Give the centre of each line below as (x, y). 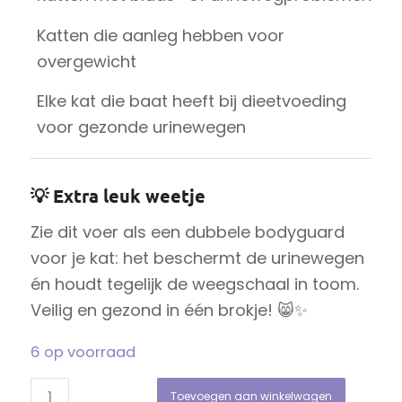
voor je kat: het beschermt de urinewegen (197, 258)
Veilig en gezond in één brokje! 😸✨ (169, 310)
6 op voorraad (83, 352)
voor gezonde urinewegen (141, 127)
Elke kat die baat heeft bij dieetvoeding (191, 101)
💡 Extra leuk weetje (118, 196)
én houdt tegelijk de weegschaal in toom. (194, 284)
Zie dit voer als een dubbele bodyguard (187, 232)
